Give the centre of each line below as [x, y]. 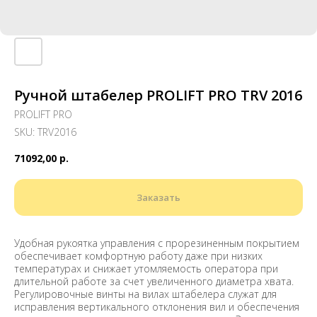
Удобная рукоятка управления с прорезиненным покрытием [157, 243]
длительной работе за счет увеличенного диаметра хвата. [154, 281]
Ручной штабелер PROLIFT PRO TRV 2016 [158, 95]
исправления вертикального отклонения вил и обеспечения [157, 306]
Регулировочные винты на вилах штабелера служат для [145, 294]
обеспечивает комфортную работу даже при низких [138, 255]
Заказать [158, 197]
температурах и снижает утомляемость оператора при [146, 268]
